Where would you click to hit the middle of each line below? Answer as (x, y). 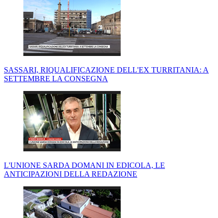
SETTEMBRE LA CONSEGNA (56, 79)
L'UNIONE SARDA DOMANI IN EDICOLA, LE (84, 165)
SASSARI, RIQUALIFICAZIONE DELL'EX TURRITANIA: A (106, 70)
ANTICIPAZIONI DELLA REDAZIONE (71, 174)
